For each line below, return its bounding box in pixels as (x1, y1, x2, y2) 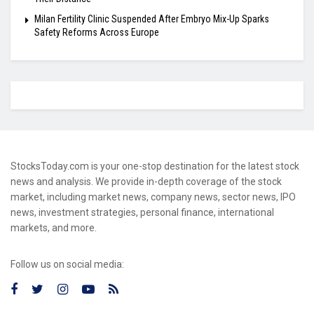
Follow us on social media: (11, 258, 124, 270)
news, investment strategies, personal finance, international (11, 206, 274, 218)
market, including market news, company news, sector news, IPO (11, 191, 296, 203)
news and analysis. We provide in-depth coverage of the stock (11, 175, 282, 187)
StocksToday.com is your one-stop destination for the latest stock (11, 160, 299, 172)
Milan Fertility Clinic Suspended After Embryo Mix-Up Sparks (34, 13, 269, 25)
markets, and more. (11, 221, 97, 233)
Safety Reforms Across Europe (34, 26, 159, 38)
